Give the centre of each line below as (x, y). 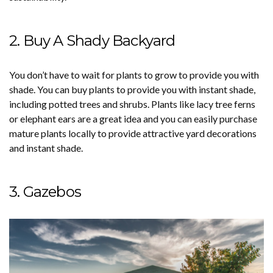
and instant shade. (46, 147)
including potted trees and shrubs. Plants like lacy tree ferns (132, 104)
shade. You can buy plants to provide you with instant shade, (132, 89)
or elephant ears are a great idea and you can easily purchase (133, 118)
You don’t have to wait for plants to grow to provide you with (134, 74)
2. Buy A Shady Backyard (92, 40)
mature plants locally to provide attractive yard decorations (133, 133)
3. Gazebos (45, 191)
